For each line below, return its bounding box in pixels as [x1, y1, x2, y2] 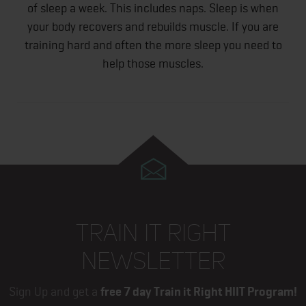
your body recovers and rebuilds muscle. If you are [27, 19, 279, 34]
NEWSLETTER [81, 247, 225, 275]
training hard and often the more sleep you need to [24, 38, 282, 53]
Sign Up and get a [9, 283, 100, 298]
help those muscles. [102, 56, 204, 71]
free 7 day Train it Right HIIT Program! [100, 283, 297, 299]
